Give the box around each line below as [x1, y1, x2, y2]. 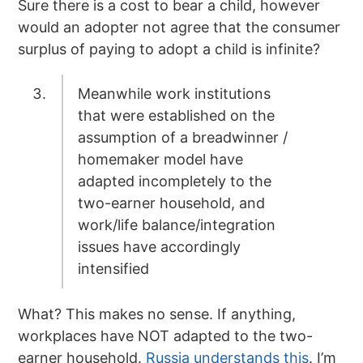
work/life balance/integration [77, 216, 275, 234]
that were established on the [77, 107, 275, 125]
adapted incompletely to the [77, 173, 271, 190]
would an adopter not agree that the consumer [18, 18, 341, 36]
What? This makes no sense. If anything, [18, 305, 297, 323]
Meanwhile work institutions [77, 85, 271, 103]
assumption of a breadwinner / [77, 129, 288, 147]
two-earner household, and [77, 194, 265, 212]
